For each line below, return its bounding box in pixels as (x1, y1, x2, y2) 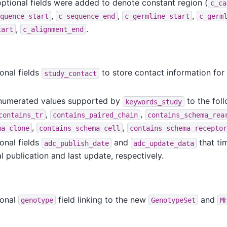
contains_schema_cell (39, 124, 120, 132)
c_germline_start (124, 12, 190, 20)
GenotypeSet (150, 196, 196, 204)
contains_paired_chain (52, 110, 138, 119)
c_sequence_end (58, 12, 115, 20)
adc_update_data (133, 139, 194, 147)
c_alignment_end (22, 25, 84, 33)
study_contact (44, 69, 97, 78)
